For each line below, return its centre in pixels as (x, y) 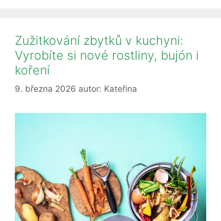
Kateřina (121, 89)
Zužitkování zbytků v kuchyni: (99, 40)
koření (32, 70)
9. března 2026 (45, 89)
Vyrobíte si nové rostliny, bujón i (107, 55)
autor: (91, 89)
